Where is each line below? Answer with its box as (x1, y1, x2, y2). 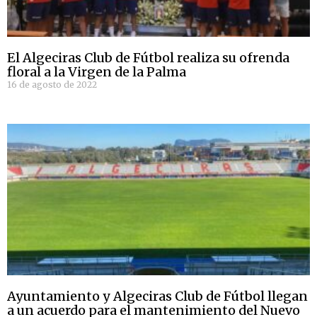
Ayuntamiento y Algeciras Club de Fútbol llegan (7, 288, 308, 305)
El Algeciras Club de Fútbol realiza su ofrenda (7, 50, 289, 67)
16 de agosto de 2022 (7, 79, 97, 91)
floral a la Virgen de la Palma (7, 64, 186, 81)
